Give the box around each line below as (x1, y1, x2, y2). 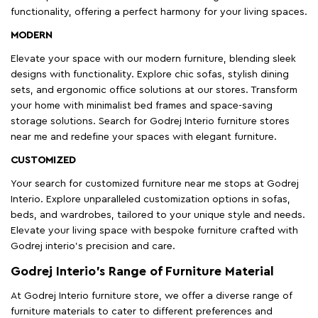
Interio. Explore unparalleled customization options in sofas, (11, 194, 290, 205)
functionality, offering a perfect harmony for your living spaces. (11, 7, 307, 18)
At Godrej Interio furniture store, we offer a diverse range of (11, 291, 292, 302)
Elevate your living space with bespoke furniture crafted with (11, 226, 298, 236)
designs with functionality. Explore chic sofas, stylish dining (11, 70, 289, 80)
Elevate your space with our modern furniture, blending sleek (11, 54, 296, 65)
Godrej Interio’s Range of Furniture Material (11, 265, 274, 278)
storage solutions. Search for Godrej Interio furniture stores (11, 116, 290, 127)
